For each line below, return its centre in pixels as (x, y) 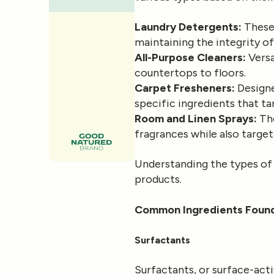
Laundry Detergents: (188, 27)
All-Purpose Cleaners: (190, 58)
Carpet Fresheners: (185, 88)
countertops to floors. (190, 73)
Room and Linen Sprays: (196, 119)
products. (158, 180)
